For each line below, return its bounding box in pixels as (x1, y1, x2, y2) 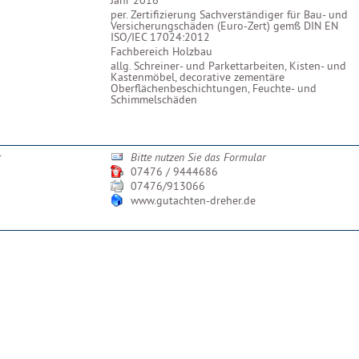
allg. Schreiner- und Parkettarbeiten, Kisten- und (111, 58, 346, 73)
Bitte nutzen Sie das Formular (131, 150, 266, 164)
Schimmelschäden (111, 92, 197, 107)
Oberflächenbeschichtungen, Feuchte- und (111, 81, 317, 95)
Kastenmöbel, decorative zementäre (111, 70, 284, 84)
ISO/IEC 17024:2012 (111, 30, 210, 44)
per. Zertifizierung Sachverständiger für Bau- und (111, 7, 348, 22)
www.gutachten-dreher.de (131, 193, 256, 208)
